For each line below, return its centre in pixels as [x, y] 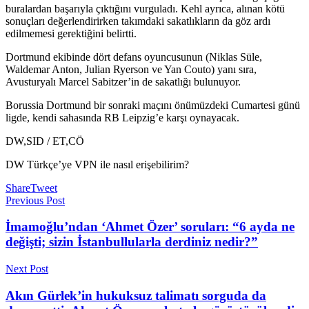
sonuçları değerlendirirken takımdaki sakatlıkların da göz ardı [138, 21]
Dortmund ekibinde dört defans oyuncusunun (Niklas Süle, [134, 57]
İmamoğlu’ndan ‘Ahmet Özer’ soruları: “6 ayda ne [150, 227]
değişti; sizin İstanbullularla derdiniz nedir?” [132, 242]
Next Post [27, 269]
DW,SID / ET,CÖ [45, 141]
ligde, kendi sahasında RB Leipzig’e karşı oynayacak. [122, 117]
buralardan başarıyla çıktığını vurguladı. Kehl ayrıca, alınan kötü [145, 8]
